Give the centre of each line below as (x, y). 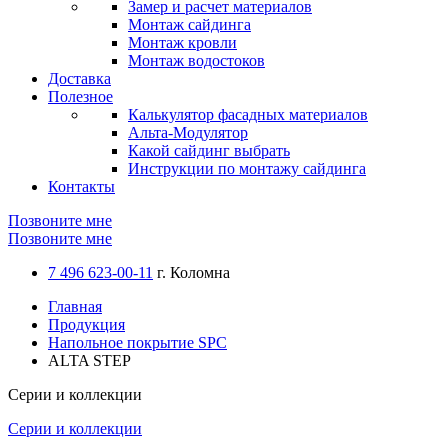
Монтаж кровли (182, 42)
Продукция (86, 324)
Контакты (81, 186)
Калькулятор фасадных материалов (248, 114)
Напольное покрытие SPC (137, 342)
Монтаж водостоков (196, 60)
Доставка (79, 78)
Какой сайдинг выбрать (209, 150)
